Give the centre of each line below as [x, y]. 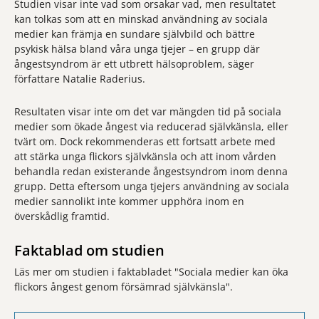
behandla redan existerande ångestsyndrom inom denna [151, 171]
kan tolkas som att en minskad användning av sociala [141, 19]
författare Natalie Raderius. [80, 79]
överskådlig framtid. [62, 216]
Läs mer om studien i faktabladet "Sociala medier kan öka [151, 272]
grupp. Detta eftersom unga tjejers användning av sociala [152, 186]
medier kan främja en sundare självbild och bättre [135, 34]
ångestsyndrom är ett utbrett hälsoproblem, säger [134, 64]
